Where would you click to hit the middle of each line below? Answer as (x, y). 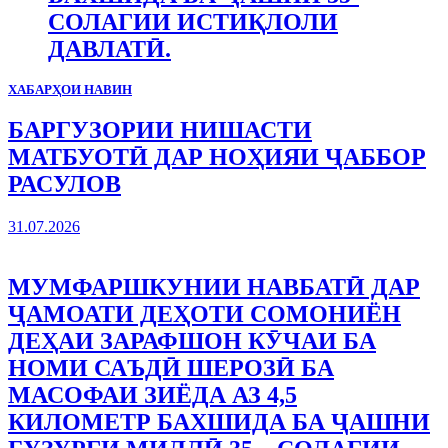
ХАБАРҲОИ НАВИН (70, 89)
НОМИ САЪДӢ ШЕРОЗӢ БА (171, 368)
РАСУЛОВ (64, 184)
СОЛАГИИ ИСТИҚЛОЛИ (193, 21)
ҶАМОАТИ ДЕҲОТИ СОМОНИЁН (204, 314)
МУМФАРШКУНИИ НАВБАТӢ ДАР (214, 287)
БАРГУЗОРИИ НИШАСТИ (160, 130)
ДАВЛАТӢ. (109, 48)
